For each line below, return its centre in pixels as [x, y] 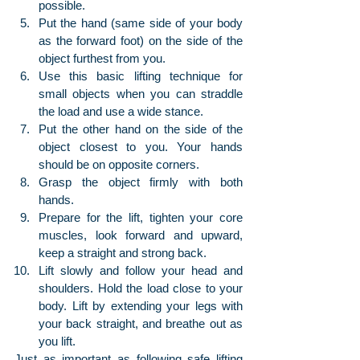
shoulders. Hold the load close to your [141, 288]
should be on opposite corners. [119, 165]
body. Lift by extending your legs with [141, 306]
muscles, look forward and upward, [141, 235]
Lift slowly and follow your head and [141, 271]
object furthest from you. [102, 59]
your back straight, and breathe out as [141, 324]
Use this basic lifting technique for [141, 76]
